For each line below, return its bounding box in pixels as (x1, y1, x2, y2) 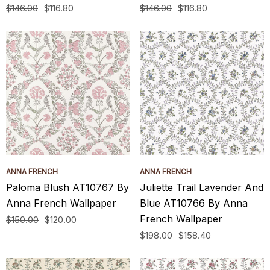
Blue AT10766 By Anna (140, 197, 248, 209)
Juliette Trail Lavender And (140, 181, 263, 193)
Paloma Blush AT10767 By (6, 181, 129, 193)
